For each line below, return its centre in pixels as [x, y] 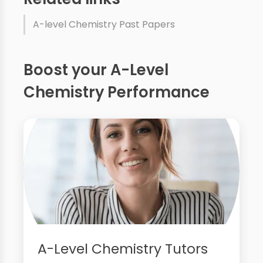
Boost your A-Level [96, 70]
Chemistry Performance [117, 92]
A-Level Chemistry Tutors [123, 248]
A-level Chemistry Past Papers [104, 24]
